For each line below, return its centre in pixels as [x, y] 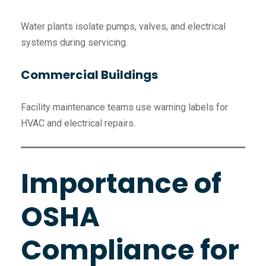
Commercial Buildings [89, 75]
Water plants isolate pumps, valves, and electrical [123, 27]
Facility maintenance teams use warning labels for [124, 107]
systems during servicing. [74, 43]
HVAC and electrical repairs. [78, 123]
